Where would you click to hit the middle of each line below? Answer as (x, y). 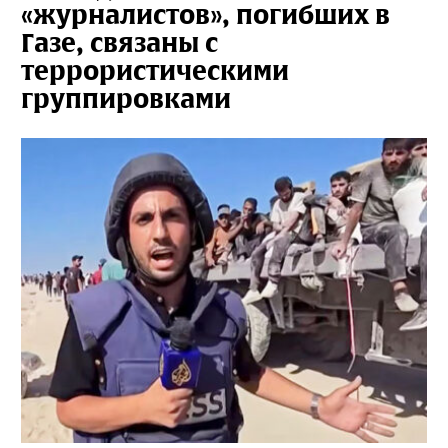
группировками (126, 99)
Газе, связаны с (119, 43)
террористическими (155, 71)
